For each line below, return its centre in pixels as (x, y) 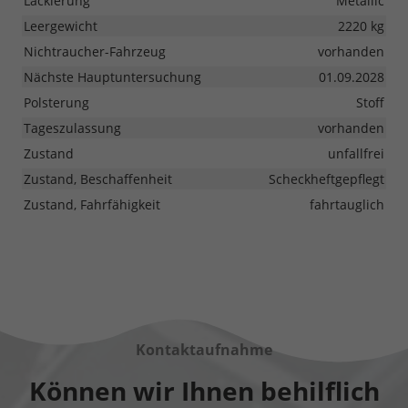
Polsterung (56, 103)
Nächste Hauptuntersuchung (112, 77)
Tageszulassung (72, 128)
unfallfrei (356, 154)
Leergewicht (61, 26)
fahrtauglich (347, 205)
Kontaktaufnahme (204, 350)
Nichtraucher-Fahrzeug (95, 52)
